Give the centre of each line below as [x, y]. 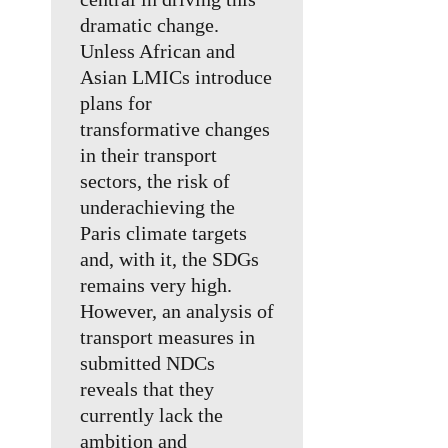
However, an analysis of [177, 311]
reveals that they [147, 389]
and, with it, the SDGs [170, 259]
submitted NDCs [148, 363]
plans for [116, 103]
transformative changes [175, 129]
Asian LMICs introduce [176, 77]
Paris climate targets [164, 233]
